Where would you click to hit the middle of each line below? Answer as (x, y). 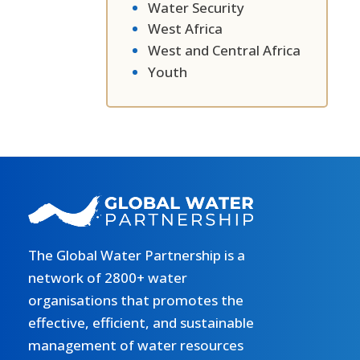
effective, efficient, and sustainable (141, 323)
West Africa (185, 29)
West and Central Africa (224, 50)
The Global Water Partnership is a (137, 256)
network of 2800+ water (108, 278)
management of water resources (136, 346)
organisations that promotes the (136, 301)
